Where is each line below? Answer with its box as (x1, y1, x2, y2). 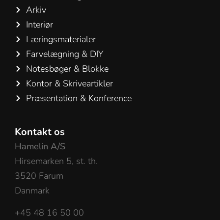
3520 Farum (15, 170, 63, 182)
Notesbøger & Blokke (26, 63, 109, 75)
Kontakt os (15, 125, 65, 139)
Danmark (15, 185, 50, 197)
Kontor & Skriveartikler (26, 78, 113, 90)
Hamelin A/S (15, 140, 65, 153)
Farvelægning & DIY (26, 48, 104, 60)
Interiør (26, 19, 53, 31)
